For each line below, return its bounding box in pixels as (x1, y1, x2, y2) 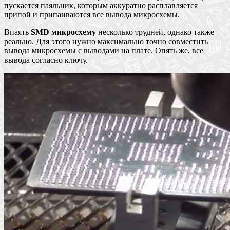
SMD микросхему (31, 27, 96, 36)
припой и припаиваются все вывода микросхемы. (4, 10, 180, 19)
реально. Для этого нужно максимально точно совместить (4, 36, 208, 46)
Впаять (4, 27, 31, 36)
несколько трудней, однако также (96, 27, 214, 36)
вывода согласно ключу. (4, 55, 88, 64)
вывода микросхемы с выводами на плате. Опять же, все (4, 46, 203, 55)
